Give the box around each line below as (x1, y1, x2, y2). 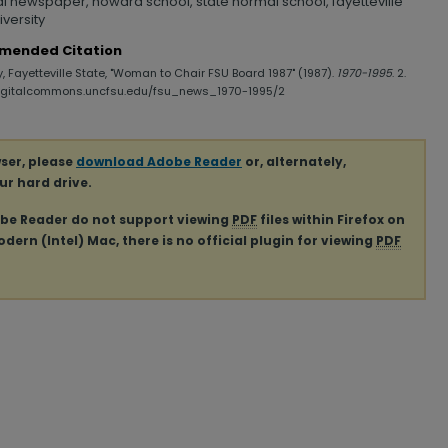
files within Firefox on (257, 210, 405, 228)
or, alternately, (242, 153, 346, 170)
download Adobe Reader (76, 153, 242, 170)
